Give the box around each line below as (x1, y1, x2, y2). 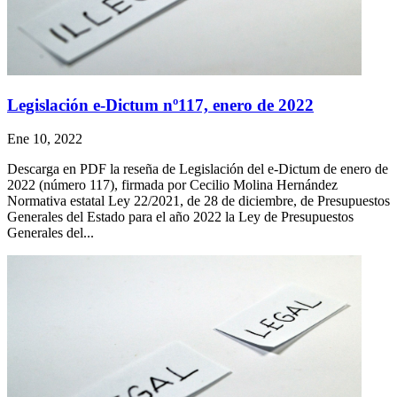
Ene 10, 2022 (7, 131, 82, 147)
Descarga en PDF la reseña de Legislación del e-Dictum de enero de (7, 161, 388, 177)
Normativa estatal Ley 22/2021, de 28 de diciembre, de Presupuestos (7, 193, 390, 209)
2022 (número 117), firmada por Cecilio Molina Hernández (7, 177, 338, 193)
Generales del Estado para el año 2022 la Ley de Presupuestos (7, 209, 354, 225)
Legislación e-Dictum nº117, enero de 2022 (7, 95, 314, 114)
